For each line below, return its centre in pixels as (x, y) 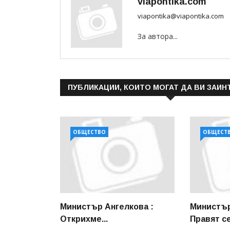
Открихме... (84, 219)
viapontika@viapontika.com (181, 16)
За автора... (158, 36)
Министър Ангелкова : (107, 206)
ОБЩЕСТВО (89, 132)
